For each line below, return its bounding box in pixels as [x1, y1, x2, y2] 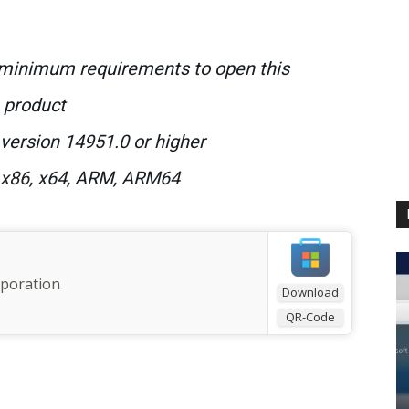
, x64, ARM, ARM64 [28, 166, 180, 189]
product [4, 93, 66, 116]
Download [282, 283, 339, 300]
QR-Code [286, 308, 335, 325]
